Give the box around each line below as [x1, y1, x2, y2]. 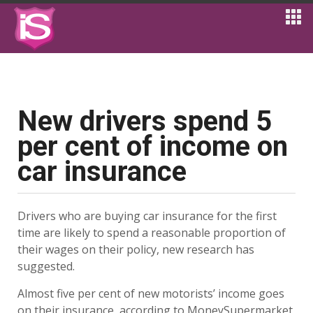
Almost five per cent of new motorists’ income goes [17, 286, 284, 301]
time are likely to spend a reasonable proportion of [17, 225, 286, 240]
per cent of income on [17, 130, 288, 163]
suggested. [17, 259, 75, 274]
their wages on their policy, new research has [17, 242, 254, 257]
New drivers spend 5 [17, 105, 272, 138]
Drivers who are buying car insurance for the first [17, 208, 277, 224]
